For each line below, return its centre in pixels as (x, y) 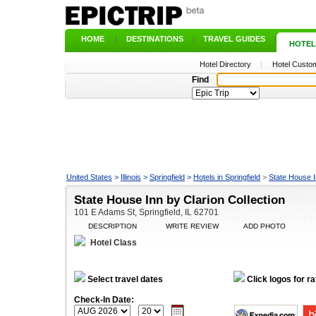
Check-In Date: (104, 300)
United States (89, 177)
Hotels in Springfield (227, 177)
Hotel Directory (225, 64)
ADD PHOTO (265, 226)
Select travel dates (124, 279)
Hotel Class (114, 243)
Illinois (131, 177)
